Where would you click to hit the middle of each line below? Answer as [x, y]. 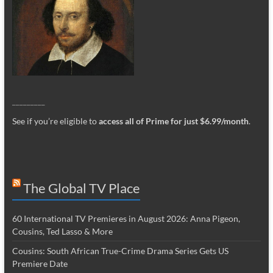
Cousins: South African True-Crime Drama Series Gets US [120, 250]
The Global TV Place [81, 188]
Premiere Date [40, 263]
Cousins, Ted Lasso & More [62, 231]
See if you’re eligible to [55, 121]
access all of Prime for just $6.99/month [173, 121]
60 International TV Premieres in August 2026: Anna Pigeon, [126, 218]
